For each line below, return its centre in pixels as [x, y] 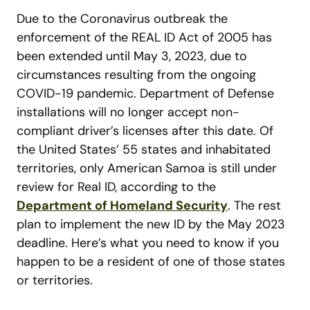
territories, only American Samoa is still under [147, 168]
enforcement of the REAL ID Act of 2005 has [144, 38]
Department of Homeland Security [122, 206]
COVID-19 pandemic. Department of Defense [145, 94]
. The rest [254, 206]
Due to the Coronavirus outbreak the [122, 19]
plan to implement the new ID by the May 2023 [151, 225]
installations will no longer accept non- [128, 112]
